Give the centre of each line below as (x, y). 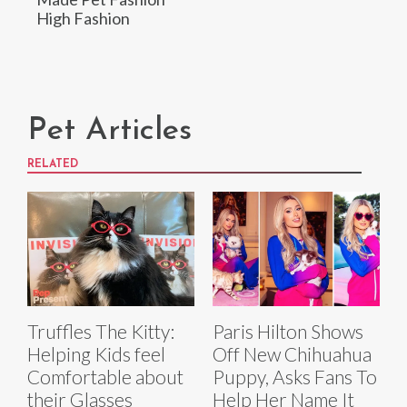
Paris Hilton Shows (288, 332)
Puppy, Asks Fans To (295, 377)
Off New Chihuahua (292, 354)
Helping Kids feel (96, 354)
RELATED (53, 164)
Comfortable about (105, 377)
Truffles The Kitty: (101, 332)
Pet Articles (109, 131)
